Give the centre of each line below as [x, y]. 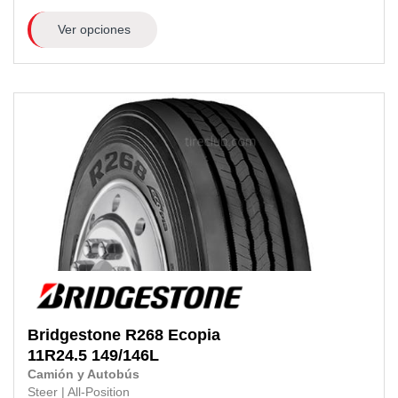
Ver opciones [94, 29]
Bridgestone [74, 335]
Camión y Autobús [84, 375]
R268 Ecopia [173, 335]
